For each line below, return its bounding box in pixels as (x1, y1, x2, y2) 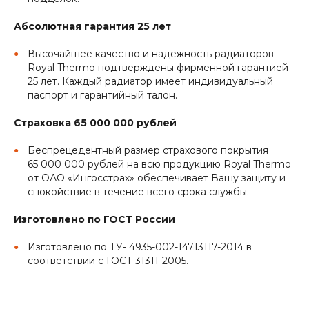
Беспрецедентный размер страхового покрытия (28, 144, 268, 157)
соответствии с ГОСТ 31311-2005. (28, 255, 188, 268)
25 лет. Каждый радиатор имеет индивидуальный (28, 75, 273, 88)
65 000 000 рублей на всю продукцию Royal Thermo (28, 158, 291, 171)
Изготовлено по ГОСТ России (14, 213, 175, 226)
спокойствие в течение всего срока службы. (28, 186, 249, 199)
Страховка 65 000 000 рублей (14, 117, 177, 130)
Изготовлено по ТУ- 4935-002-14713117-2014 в (28, 241, 252, 254)
